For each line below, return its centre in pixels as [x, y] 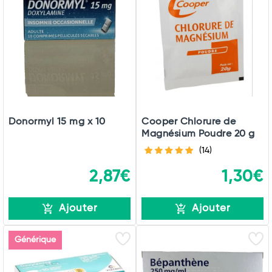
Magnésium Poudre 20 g [198, 134]
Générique [35, 240]
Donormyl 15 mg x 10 [57, 122]
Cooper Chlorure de [189, 122]
